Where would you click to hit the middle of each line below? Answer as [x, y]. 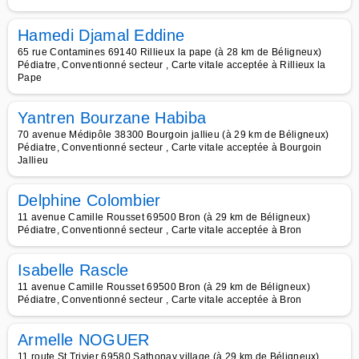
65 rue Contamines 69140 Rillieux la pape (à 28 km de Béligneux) [170, 52]
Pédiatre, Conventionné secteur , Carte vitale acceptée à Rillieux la [172, 65]
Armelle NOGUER [84, 340]
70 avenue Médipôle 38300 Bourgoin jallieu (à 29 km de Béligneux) [173, 135]
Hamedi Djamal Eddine [101, 35]
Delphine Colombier [89, 200]
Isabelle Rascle [73, 270]
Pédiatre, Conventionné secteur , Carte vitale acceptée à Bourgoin [170, 147]
